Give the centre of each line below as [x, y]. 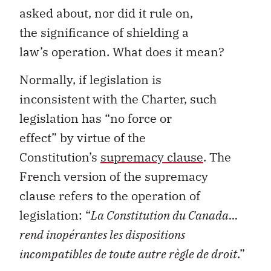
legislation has [62, 118]
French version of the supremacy [114, 176]
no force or [141, 118]
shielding [154, 32]
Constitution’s [60, 157]
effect [35, 138]
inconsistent [55, 99]
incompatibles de [64, 254]
